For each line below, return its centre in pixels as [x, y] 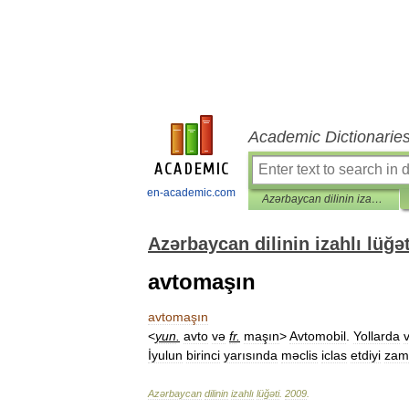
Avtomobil [318, 336]
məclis [299, 355]
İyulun [165, 355]
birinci [203, 355]
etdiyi [366, 355]
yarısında [251, 355]
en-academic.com [191, 193]
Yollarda [377, 336]
